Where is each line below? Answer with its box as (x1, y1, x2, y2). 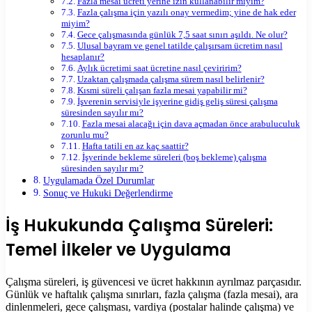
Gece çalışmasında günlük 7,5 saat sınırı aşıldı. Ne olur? (77, 29, 288, 40)
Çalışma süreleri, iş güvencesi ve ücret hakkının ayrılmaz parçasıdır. (6, 276, 302, 288)
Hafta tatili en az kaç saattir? (81, 141, 189, 152)
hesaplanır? (61, 52, 104, 63)
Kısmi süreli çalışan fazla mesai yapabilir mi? (77, 85, 247, 96)
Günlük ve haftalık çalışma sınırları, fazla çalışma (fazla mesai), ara (6, 288, 298, 300)
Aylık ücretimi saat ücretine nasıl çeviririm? (77, 63, 242, 74)
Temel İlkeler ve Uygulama (6, 238, 231, 262)
